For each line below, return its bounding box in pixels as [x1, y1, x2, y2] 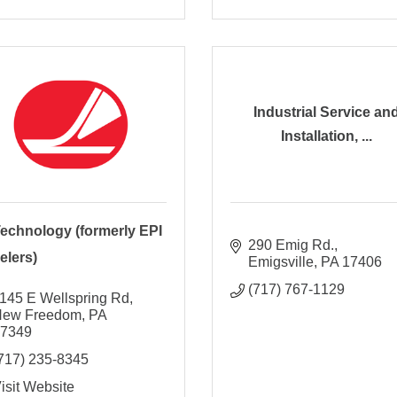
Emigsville [247, 253, 314, 269]
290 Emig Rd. [247, 237, 334, 253]
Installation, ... [280, 128, 372, 144]
